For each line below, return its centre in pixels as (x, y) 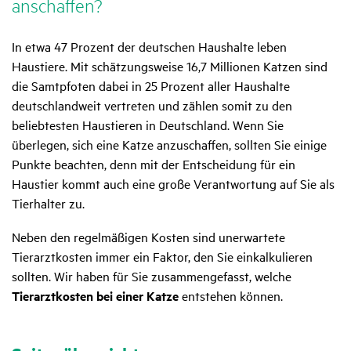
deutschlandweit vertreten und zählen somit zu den (152, 105)
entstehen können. (231, 296)
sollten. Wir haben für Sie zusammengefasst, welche (152, 276)
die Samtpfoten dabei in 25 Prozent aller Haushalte (151, 86)
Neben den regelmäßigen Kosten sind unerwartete (148, 237)
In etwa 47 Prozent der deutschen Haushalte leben (149, 47)
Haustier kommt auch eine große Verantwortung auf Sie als (173, 184)
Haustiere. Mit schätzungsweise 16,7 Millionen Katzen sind (170, 66)
